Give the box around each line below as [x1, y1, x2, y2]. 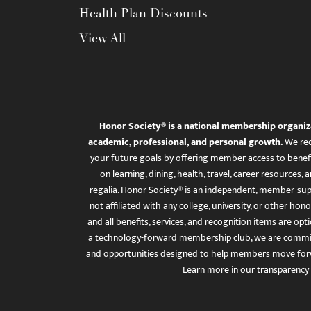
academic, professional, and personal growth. [87, 134, 283, 150]
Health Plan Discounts [79, 6, 208, 21]
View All [79, 31, 126, 46]
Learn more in [182, 262, 240, 278]
